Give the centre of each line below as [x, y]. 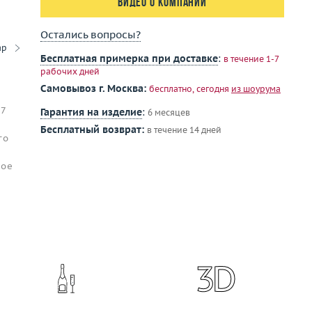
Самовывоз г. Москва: [93, 88]
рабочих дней [70, 71]
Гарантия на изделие [91, 112]
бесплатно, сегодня [190, 89]
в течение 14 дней [184, 130]
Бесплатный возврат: [92, 130]
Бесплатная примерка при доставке [129, 58]
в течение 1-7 [251, 59]
